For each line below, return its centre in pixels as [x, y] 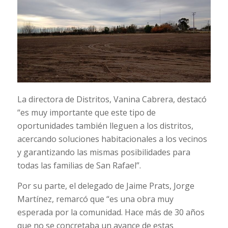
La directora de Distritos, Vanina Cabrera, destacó [112, 99]
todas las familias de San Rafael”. [79, 166]
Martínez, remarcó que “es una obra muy [95, 199]
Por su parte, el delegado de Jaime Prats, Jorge [106, 186]
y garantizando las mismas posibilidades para [104, 152]
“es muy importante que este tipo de [86, 113]
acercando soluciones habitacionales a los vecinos [112, 139]
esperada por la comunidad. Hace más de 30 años [111, 212]
